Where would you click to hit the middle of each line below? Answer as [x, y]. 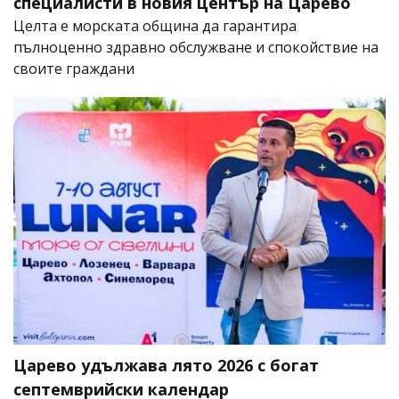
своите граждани [74, 68]
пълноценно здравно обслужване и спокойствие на [196, 47]
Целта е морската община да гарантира [155, 25]
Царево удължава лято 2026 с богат [166, 366]
